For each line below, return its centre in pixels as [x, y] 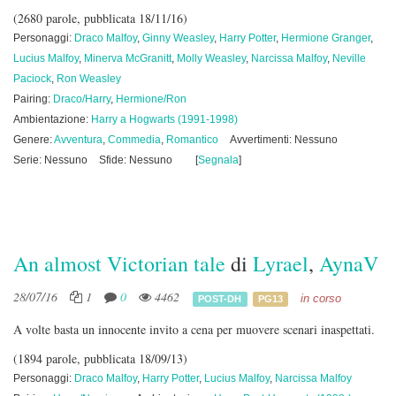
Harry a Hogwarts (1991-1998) [164, 119]
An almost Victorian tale [119, 263]
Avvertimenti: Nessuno [284, 140]
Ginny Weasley [178, 38]
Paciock [32, 79]
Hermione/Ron [151, 99]
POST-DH [220, 298]
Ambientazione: [52, 119]
